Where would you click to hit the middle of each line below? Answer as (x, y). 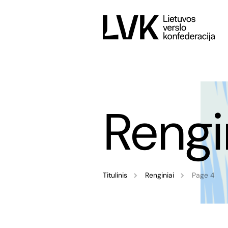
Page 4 (203, 175)
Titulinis (115, 175)
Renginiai (160, 175)
